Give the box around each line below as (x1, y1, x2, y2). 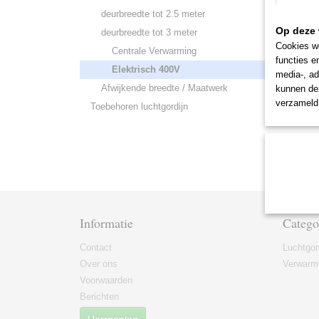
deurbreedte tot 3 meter (101, 27, 197, 38)
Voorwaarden (80, 275, 132, 286)
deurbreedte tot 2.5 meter (101, 9, 205, 19)
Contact (80, 242, 112, 253)
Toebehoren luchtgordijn (90, 101, 188, 112)
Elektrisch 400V (112, 64, 180, 75)
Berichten (80, 291, 119, 302)
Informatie (80, 214, 133, 231)
